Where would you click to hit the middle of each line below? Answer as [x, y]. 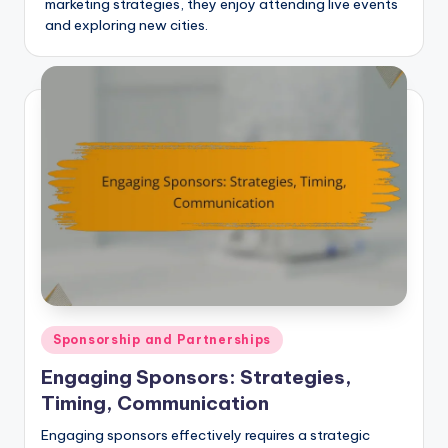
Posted [63, 335]
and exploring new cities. [126, 25]
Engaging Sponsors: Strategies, [196, 376]
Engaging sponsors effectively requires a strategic [205, 434]
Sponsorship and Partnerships [162, 339]
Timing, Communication [155, 402]
